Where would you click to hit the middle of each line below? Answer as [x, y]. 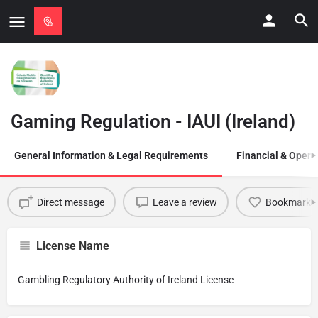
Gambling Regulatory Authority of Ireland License [126, 280]
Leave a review [185, 202]
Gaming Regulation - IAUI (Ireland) [153, 121]
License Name [73, 246]
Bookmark [288, 202]
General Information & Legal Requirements [111, 155]
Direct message [70, 202]
